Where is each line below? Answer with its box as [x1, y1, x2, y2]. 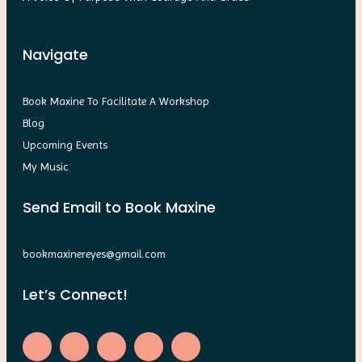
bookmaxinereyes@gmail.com [23, 246, 166, 260]
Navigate [23, 44, 88, 65]
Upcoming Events [23, 137, 107, 151]
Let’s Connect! [23, 284, 128, 305]
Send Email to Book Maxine [23, 196, 216, 217]
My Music [23, 159, 69, 173]
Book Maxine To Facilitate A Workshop [23, 94, 209, 107]
